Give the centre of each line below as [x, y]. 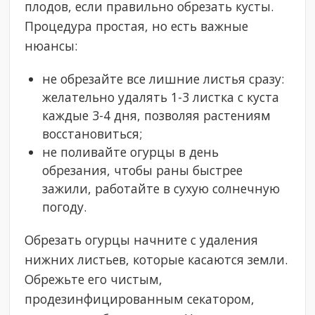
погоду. [65, 207]
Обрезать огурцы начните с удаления [142, 240]
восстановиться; [92, 134]
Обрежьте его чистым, [94, 279]
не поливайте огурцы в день [131, 152]
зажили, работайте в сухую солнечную [161, 189]
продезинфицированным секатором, [140, 299]
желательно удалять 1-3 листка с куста [161, 97]
